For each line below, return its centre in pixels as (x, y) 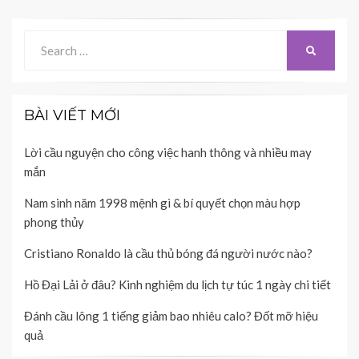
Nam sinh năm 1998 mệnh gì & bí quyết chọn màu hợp (162, 203)
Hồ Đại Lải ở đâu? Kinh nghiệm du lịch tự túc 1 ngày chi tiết (177, 285)
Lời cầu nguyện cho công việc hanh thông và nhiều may (168, 153)
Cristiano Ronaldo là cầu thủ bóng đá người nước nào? (168, 254)
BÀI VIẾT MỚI (72, 116)
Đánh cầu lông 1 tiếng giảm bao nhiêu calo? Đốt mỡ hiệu (171, 316)
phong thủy (54, 222)
